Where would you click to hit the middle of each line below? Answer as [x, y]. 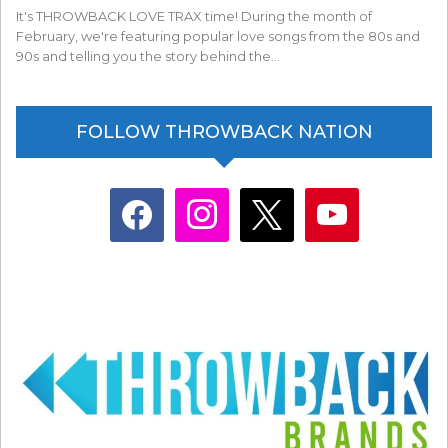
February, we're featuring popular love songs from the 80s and [218, 35]
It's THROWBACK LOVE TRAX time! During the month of [194, 15]
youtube [327, 198]
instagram [202, 198]
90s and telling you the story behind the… [148, 55]
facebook [137, 198]
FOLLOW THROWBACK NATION [224, 131]
